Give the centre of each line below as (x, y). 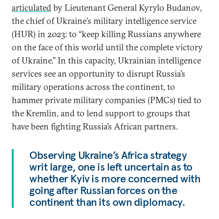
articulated (32, 8)
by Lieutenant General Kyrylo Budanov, (127, 8)
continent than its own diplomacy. (107, 202)
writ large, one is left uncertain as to (111, 167)
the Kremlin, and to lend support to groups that (101, 113)
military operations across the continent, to (93, 87)
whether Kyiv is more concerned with (115, 178)
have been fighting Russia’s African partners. (95, 126)
